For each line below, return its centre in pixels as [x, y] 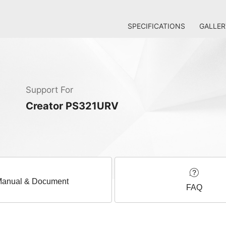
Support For [49, 90]
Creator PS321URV [72, 106]
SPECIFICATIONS [156, 26]
